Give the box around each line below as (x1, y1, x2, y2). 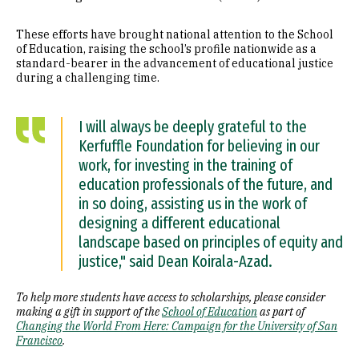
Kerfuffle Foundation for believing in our (79, 136, 320, 155)
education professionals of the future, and (79, 175, 333, 194)
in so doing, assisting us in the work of (79, 194, 307, 213)
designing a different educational (79, 213, 280, 232)
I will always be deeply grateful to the (79, 117, 307, 136)
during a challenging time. (16, 71, 159, 85)
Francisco (16, 333, 63, 348)
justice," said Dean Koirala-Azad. (79, 252, 272, 271)
